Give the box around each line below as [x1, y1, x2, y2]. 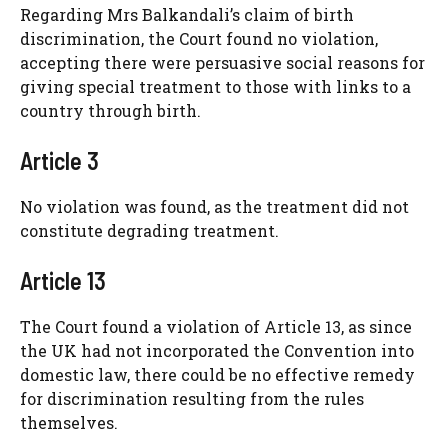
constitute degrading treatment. [20, 219, 279, 241]
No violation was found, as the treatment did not [20, 195, 409, 217]
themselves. [20, 411, 118, 433]
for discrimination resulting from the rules [20, 387, 364, 409]
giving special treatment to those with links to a [20, 75, 411, 97]
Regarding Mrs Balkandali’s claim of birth [20, 3, 354, 25]
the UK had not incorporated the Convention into [20, 339, 414, 361]
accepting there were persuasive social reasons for [20, 51, 425, 73]
